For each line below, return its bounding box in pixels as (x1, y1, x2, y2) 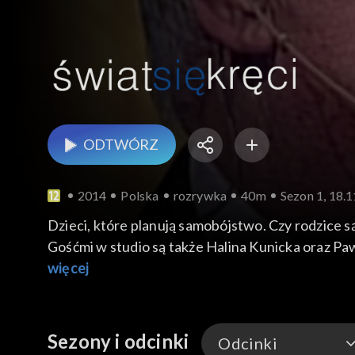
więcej (48, 259, 90, 277)
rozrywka (173, 188, 227, 204)
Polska (120, 188, 159, 204)
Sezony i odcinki (48, 330, 189, 353)
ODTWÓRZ (83, 136, 158, 154)
